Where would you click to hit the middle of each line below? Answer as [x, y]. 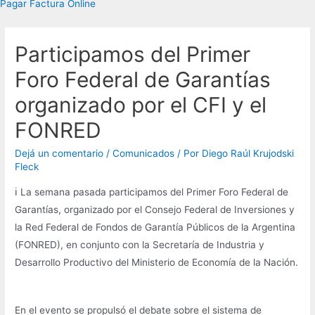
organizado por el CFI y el [141, 105]
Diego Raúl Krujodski [248, 154]
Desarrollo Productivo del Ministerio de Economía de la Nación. [157, 262]
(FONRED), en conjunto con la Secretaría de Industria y [140, 244]
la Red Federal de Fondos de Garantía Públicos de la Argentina [155, 227]
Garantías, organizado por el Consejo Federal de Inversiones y [155, 209]
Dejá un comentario [59, 154]
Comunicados [144, 154]
